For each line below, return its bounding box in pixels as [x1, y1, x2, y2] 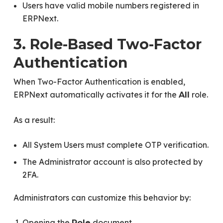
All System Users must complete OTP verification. [22, 140, 209, 150]
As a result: [13, 115, 55, 125]
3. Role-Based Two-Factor [13, 35, 202, 53]
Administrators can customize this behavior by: [13, 193, 191, 203]
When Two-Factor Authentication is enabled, [13, 77, 185, 87]
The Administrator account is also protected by [22, 157, 203, 167]
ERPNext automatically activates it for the [13, 90, 179, 100]
